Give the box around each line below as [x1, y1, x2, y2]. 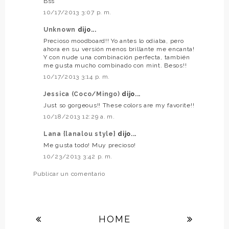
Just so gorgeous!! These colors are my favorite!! [43, 102, 195, 109]
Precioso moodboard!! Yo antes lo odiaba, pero [43, 37, 184, 44]
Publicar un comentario [33, 170, 105, 177]
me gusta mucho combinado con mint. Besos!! [43, 62, 187, 69]
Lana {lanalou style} [43, 130, 118, 138]
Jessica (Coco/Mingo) [43, 90, 122, 98]
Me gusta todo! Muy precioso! [43, 142, 136, 149]
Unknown [43, 26, 78, 33]
